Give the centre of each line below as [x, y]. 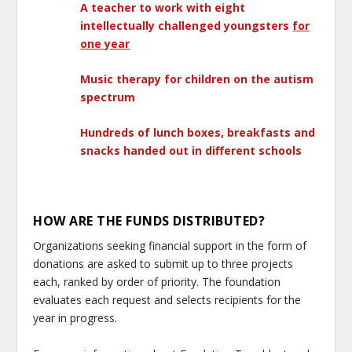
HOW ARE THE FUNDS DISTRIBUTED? [149, 221]
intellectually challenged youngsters [187, 25]
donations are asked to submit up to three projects [163, 264]
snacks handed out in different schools [191, 151]
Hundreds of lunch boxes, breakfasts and [198, 133]
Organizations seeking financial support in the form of [170, 246]
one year [105, 43]
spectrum [108, 97]
